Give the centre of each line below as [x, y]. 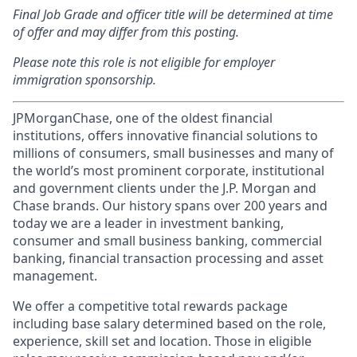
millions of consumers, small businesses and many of [173, 153]
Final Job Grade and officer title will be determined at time [173, 14]
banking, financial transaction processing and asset [168, 258]
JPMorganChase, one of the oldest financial [143, 118]
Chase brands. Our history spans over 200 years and [170, 206]
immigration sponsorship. [84, 80]
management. [55, 276]
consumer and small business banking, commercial [167, 241]
